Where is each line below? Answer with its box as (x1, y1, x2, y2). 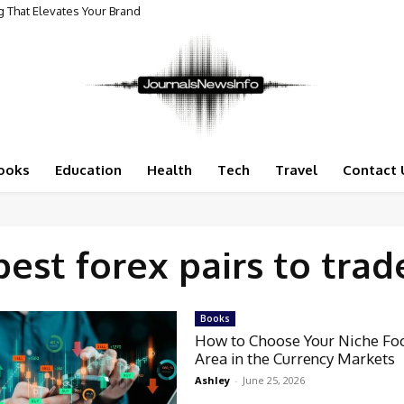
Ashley (195, 373, 231, 387)
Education (54, 161, 122, 179)
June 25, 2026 (243, 373, 306, 387)
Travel (274, 161, 317, 179)
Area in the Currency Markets (195, 349, 396, 368)
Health (146, 161, 192, 179)
